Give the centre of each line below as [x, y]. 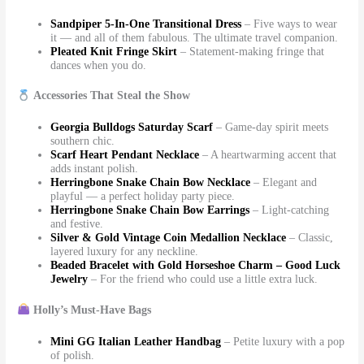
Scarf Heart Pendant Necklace [125, 155]
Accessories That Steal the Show [111, 96]
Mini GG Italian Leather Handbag [136, 341]
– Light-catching [291, 210]
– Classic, [312, 238]
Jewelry [69, 279]
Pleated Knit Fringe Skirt [114, 51]
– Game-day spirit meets [273, 128]
